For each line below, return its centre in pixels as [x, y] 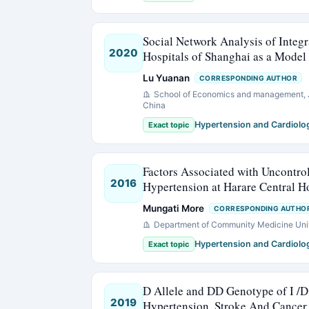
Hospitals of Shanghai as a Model [225, 56]
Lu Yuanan [166, 78]
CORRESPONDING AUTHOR [248, 78]
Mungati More [173, 208]
